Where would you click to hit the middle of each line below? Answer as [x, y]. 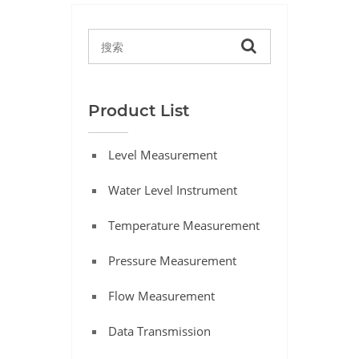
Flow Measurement [161, 296]
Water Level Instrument [173, 190]
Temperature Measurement [184, 225]
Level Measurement [163, 155]
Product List [139, 111]
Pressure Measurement [172, 260]
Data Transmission [159, 331]
